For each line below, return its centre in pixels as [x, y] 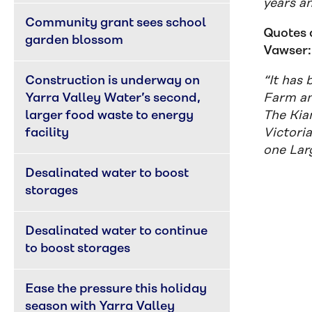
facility [47, 133]
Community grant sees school [117, 23]
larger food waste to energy [111, 116]
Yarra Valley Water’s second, [114, 98]
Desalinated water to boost [108, 173]
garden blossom [74, 40]
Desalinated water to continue [118, 231]
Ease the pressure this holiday [117, 289]
